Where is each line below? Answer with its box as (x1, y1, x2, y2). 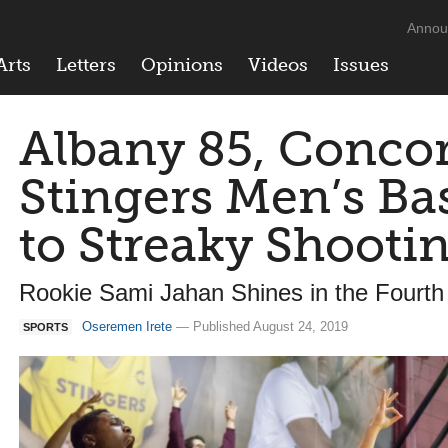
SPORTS (23, 321, 68, 333)
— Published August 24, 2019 (172, 319, 348, 334)
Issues (333, 54, 389, 76)
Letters (56, 54, 116, 76)
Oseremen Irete (82, 319, 172, 334)
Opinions (141, 54, 223, 76)
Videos (248, 54, 308, 76)
